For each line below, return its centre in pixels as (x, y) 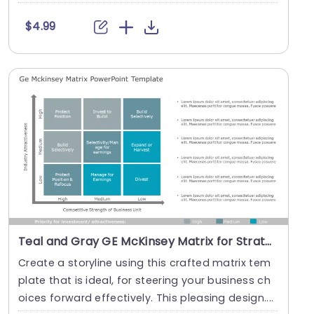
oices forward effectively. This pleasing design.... (146, 298)
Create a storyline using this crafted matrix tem (145, 263)
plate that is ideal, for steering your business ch (144, 281)
